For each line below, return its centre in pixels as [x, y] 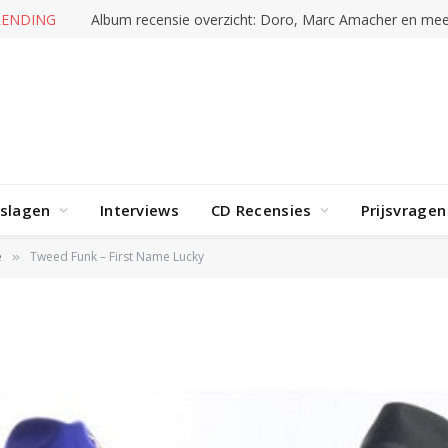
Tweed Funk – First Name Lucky [117, 256]
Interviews [139, 210]
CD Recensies [261, 210]
